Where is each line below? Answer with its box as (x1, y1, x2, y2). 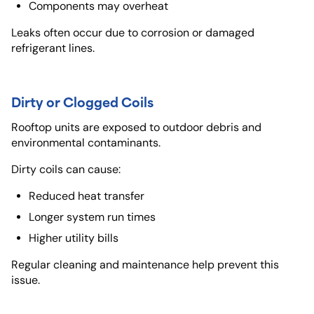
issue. (11, 273, 40, 287)
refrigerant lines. (11, 41, 95, 55)
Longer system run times (29, 210, 156, 224)
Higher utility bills (29, 231, 118, 245)
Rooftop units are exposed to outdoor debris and (11, 120, 261, 134)
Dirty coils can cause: (11, 162, 121, 176)
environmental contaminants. (11, 135, 161, 149)
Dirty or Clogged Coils (11, 90, 153, 111)
